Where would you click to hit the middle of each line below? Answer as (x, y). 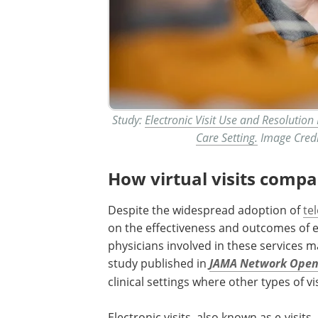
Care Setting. (226, 138)
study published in (159, 263)
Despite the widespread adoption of (205, 210)
